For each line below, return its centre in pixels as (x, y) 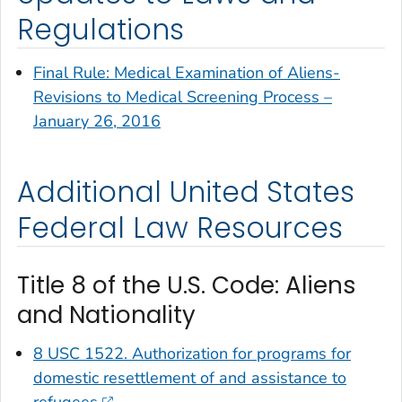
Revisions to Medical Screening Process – (183, 96)
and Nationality (106, 315)
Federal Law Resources (180, 227)
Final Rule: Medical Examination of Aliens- (187, 72)
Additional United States (186, 192)
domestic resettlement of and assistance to (190, 378)
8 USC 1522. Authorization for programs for (192, 354)
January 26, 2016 (97, 121)
